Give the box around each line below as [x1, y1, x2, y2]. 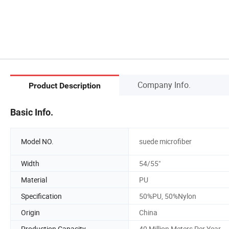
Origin [21, 207, 40, 217]
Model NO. [21, 136, 54, 147]
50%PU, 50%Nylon [139, 191, 196, 201]
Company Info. [138, 79, 191, 90]
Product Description [29, 81, 101, 91]
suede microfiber [139, 136, 192, 147]
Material [21, 174, 47, 185]
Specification [21, 191, 62, 201]
